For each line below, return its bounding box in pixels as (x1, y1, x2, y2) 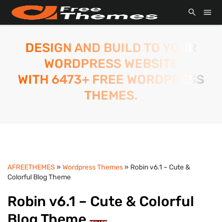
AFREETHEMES (7, 163, 55, 171)
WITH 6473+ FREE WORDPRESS (18, 72, 204, 87)
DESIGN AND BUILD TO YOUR (25, 40, 197, 55)
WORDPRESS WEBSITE (44, 56, 178, 71)
